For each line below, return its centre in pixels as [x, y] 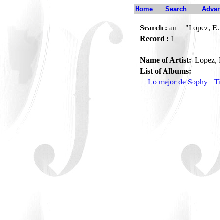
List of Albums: [165, 71]
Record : [154, 39]
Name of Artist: [166, 60]
